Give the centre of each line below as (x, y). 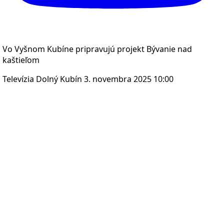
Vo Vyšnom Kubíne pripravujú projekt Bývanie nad (97, 49)
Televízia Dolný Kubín (42, 79)
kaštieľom (21, 60)
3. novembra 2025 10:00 (129, 79)
